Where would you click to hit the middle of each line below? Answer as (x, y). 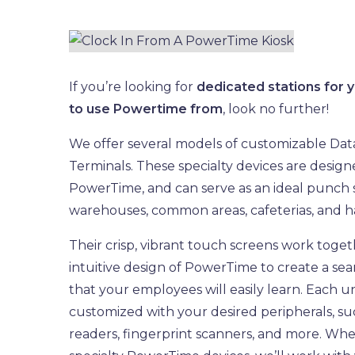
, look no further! (276, 109)
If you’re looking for (133, 87)
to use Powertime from (146, 109)
